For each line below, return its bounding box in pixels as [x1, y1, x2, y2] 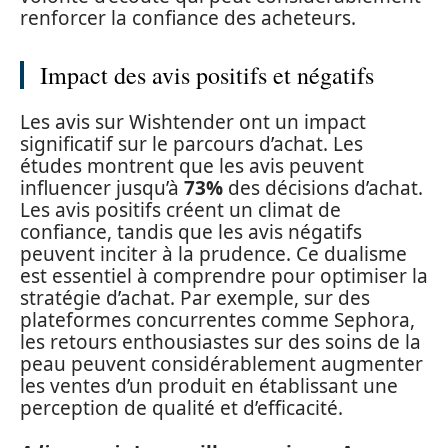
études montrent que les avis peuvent [20, 153, 364, 179]
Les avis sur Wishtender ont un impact [20, 109, 366, 135]
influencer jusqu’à [20, 175, 184, 201]
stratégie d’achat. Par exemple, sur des [20, 285, 370, 311]
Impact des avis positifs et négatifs [40, 58, 374, 91]
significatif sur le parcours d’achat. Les [20, 131, 363, 157]
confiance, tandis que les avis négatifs [20, 219, 362, 245]
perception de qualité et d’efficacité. [20, 395, 343, 421]
